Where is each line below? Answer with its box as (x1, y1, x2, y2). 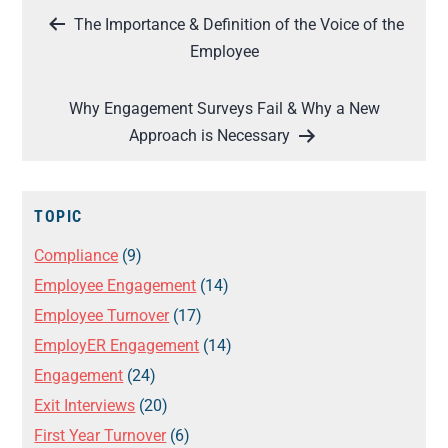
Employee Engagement (34, 276, 197, 296)
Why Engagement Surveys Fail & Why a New (68, 99, 380, 119)
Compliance (34, 246, 119, 266)
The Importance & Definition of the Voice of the (73, 15, 404, 35)
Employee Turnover (34, 306, 170, 326)
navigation (33, 37, 144, 68)
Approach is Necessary (129, 126, 290, 146)
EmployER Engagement (34, 336, 200, 356)
